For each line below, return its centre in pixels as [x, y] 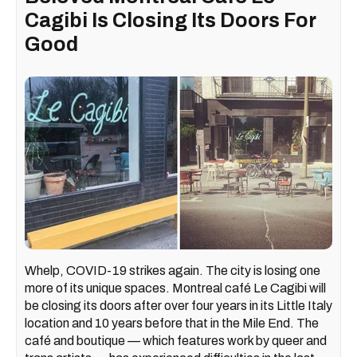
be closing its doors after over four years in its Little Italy [178, 305]
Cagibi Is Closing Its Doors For [171, 20]
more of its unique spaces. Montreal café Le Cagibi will [175, 288]
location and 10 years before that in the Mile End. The [172, 323]
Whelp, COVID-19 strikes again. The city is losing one [173, 270]
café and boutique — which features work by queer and [176, 340]
